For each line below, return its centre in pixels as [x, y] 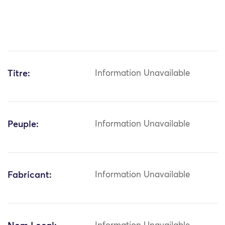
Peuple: [23, 125]
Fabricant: [30, 176]
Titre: [19, 74]
